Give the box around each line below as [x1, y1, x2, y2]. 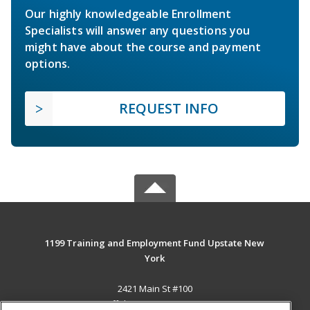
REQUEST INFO [119, 98, 219, 118]
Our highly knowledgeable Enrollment [25, 6, 232, 21]
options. [25, 55, 71, 71]
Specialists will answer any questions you [25, 22, 250, 38]
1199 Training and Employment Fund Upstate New [45, 236, 265, 249]
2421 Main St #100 [117, 282, 192, 295]
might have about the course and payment [25, 39, 262, 55]
